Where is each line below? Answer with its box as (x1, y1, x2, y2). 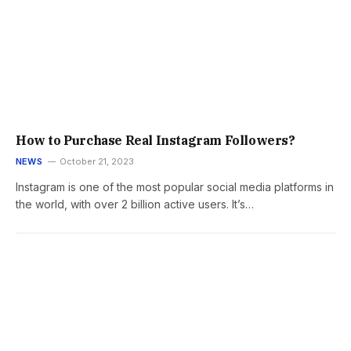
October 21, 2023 (59, 155, 134, 167)
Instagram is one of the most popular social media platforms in (16, 179, 334, 194)
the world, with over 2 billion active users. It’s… (16, 197, 254, 211)
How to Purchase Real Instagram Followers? (16, 132, 295, 148)
